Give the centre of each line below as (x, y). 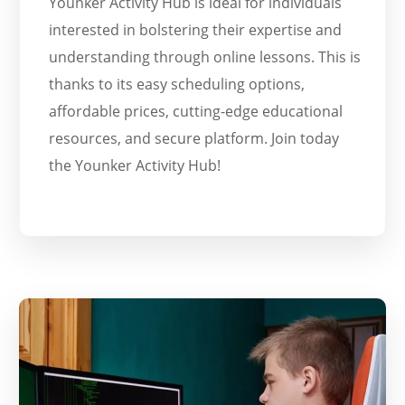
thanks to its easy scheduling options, (177, 85)
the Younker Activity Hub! (135, 166)
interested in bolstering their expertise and (196, 30)
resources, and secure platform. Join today (194, 139)
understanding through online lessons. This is (205, 57)
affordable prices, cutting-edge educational (196, 112)
